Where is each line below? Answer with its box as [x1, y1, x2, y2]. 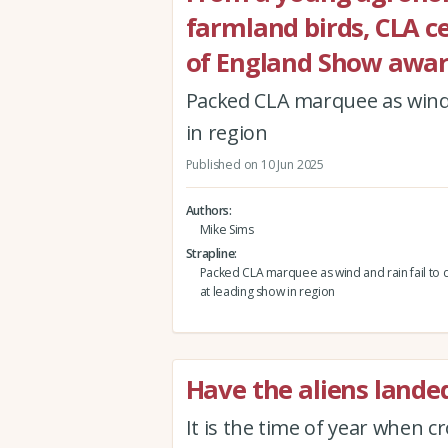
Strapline [185, 244, 235, 262]
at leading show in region [199, 282, 336, 300]
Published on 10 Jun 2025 [185, 156, 324, 174]
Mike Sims [199, 220, 254, 238]
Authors [185, 201, 230, 219]
